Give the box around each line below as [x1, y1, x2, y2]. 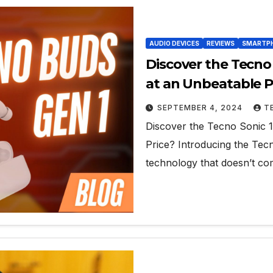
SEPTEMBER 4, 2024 [157, 103, 245, 113]
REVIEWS [207, 40, 235, 48]
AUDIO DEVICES [149, 40, 199, 48]
